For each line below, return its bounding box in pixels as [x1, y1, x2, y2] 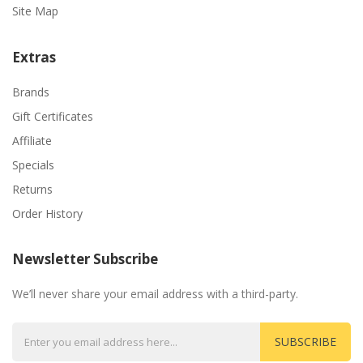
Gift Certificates [12, 108, 93, 124]
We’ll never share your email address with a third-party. [12, 285, 298, 301]
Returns [12, 181, 53, 197]
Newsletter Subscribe [12, 249, 158, 268]
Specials [12, 156, 54, 173]
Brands [12, 83, 49, 100]
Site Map [12, 2, 58, 19]
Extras [12, 47, 56, 66]
